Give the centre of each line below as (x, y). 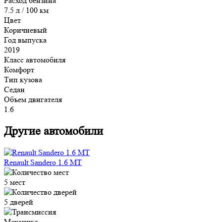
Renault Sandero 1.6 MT (43, 163)
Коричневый (26, 30)
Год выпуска (25, 40)
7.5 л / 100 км (26, 10)
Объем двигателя (33, 99)
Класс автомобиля (35, 59)
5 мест (15, 182)
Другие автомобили (54, 131)
